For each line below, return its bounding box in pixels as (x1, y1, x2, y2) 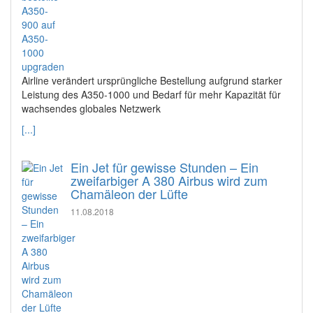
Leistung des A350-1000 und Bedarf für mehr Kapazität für (22, 87, 281, 101)
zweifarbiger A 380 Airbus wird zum (71, 170, 268, 189)
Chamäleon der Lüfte (71, 184, 188, 203)
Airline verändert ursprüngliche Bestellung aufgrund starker (22, 73, 282, 87)
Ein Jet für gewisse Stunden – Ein (71, 157, 259, 176)
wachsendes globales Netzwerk (22, 101, 161, 115)
